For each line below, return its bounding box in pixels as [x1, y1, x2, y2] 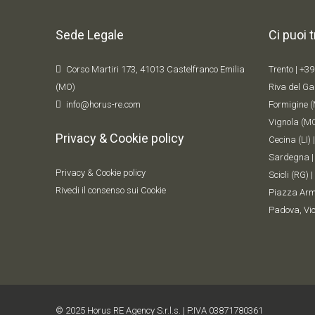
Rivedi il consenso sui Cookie [56, 185, 166, 196]
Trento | [268, 64, 300, 75]
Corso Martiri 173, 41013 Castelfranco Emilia [66, 64, 245, 75]
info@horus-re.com [66, 99, 141, 110]
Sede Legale [56, 27, 124, 43]
